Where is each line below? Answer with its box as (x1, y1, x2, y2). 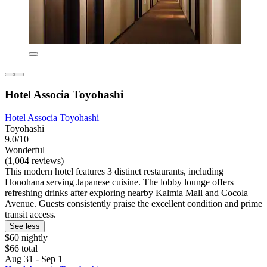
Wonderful (5, 144, 45, 155)
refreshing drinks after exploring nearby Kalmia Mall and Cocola (5, 187, 248, 198)
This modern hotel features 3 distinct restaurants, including (5, 166, 223, 176)
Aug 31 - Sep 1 (5, 253, 63, 264)
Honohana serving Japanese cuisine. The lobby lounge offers (5, 176, 234, 187)
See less (10, 221, 40, 231)
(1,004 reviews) (5, 155, 64, 166)
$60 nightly (5, 232, 48, 243)
